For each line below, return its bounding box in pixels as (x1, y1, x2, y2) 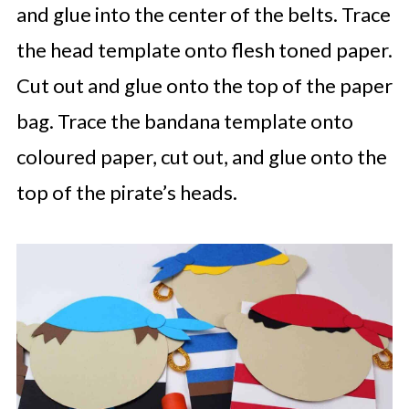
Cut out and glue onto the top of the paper (16, 73, 393, 98)
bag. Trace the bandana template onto (16, 109, 353, 133)
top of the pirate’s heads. (16, 180, 237, 204)
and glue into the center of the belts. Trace (16, 2, 391, 26)
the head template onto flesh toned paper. (16, 37, 393, 62)
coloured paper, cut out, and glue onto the (16, 144, 387, 169)
